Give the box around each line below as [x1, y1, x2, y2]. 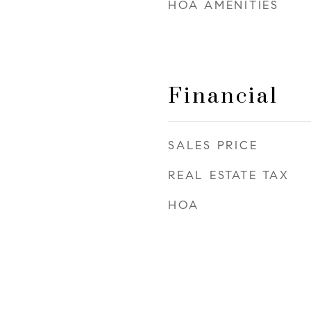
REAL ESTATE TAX [168, 168, 289, 183]
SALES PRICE [168, 138, 258, 153]
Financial [168, 83, 278, 110]
